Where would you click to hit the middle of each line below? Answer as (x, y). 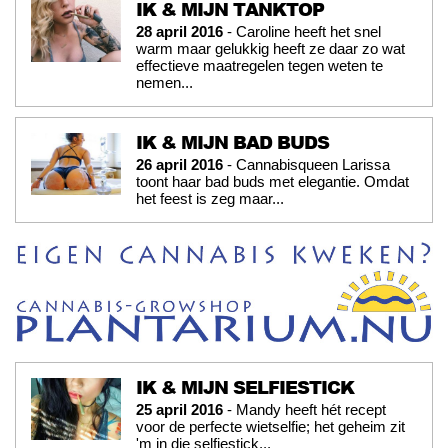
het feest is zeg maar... (210, 198)
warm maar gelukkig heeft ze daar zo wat (270, 48)
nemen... (164, 82)
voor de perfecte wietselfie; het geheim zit (270, 426)
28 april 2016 (179, 31)
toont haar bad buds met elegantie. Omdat (272, 181)
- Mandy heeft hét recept (304, 409)
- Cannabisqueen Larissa (306, 164)
